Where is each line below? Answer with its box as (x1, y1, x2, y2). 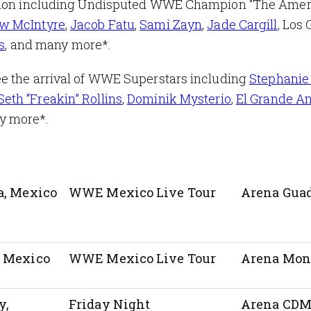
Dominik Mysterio (127, 90, 231, 107)
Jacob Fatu (70, 15, 135, 33)
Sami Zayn (140, 15, 203, 33)
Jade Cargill (207, 15, 278, 33)
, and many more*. (5, 35, 117, 53)
